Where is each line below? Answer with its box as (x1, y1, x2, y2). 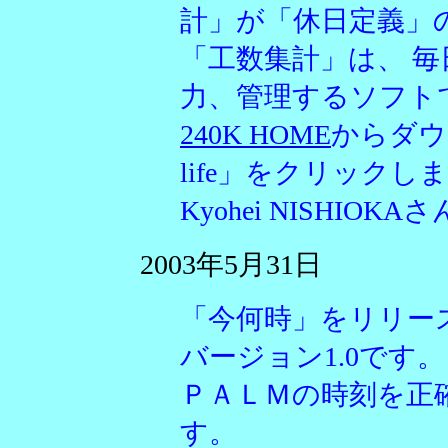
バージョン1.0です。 (180, 341, 445, 372)
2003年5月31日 (140, 249, 322, 280)
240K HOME (180, 119, 331, 150)
